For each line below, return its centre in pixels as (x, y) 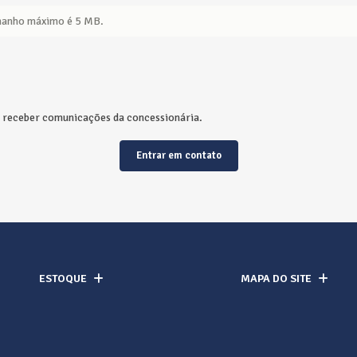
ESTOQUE (63, 279)
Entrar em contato (178, 156)
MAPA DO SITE (277, 279)
